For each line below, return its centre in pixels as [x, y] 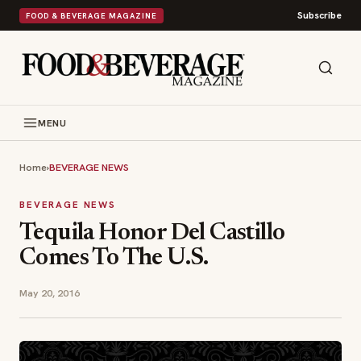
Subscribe [320, 15]
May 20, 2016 [50, 293]
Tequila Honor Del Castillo [152, 234]
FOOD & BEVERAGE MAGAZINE [91, 15]
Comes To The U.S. [114, 259]
